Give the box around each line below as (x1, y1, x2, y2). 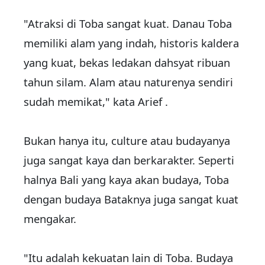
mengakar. (24, 211, 76, 227)
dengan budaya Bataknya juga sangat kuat (24, 192, 238, 207)
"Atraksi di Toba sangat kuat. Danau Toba (24, 16, 232, 31)
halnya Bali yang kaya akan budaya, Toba (24, 172, 229, 188)
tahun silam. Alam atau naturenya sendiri (24, 75, 233, 90)
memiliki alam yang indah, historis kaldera (24, 35, 239, 51)
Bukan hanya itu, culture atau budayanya (24, 133, 230, 148)
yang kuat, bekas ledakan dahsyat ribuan (24, 55, 230, 70)
